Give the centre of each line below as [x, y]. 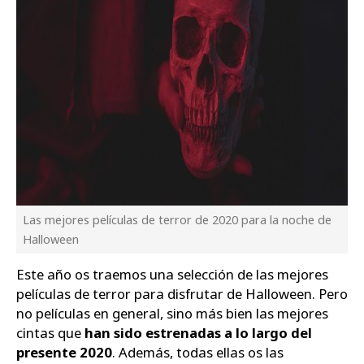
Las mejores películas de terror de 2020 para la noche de [177, 219]
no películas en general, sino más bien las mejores [172, 314]
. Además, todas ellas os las [198, 353]
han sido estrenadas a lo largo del [198, 333]
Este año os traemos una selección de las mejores [172, 275]
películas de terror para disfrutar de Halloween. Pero [182, 294]
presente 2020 [64, 353]
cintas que [50, 333]
